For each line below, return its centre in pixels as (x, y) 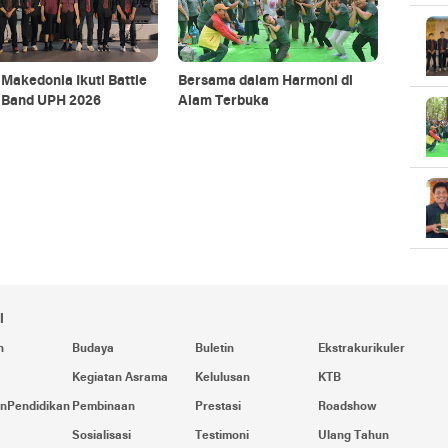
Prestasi (217, 407)
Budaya (92, 349)
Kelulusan (222, 378)
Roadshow (348, 407)
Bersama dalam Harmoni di (265, 81)
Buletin (214, 349)
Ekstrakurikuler (362, 349)
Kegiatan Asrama (119, 378)
